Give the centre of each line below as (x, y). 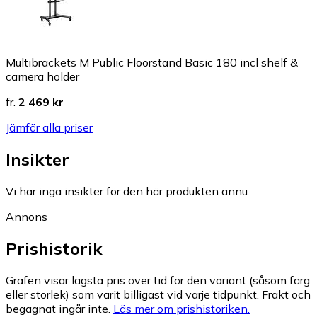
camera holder (42, 77)
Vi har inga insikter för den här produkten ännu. (128, 191)
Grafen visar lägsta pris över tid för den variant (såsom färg (158, 280)
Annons (27, 216)
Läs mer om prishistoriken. (181, 308)
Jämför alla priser (49, 128)
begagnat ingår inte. (58, 308)
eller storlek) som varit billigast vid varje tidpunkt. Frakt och (158, 294)
